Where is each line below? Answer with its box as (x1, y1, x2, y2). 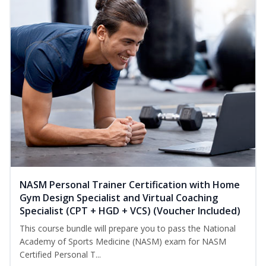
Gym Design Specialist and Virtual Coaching (20, 191, 218, 205)
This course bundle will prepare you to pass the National (20, 223, 236, 235)
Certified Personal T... (20, 249, 101, 261)
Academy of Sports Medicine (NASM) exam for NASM (20, 236, 226, 248)
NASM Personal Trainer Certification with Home (20, 178, 240, 192)
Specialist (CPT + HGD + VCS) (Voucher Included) (20, 204, 240, 218)
